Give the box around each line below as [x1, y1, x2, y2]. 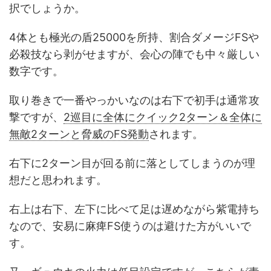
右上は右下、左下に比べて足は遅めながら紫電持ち [9, 202, 260, 215]
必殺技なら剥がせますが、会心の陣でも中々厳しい [9, 47, 260, 60]
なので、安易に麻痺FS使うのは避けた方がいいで [9, 219, 251, 232]
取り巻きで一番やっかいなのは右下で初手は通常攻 [9, 93, 260, 106]
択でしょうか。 [9, 1, 85, 15]
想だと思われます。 [9, 173, 107, 186]
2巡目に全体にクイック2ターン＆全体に [64, 110, 262, 123]
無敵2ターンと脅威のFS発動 [9, 127, 149, 140]
